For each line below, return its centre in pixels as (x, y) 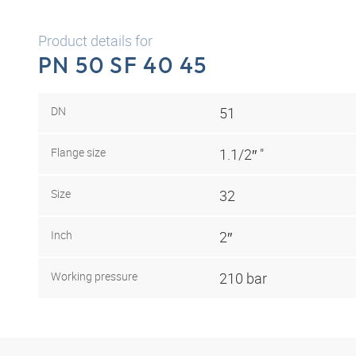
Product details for (95, 41)
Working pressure (94, 276)
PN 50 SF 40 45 (123, 65)
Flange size (78, 152)
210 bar (243, 278)
